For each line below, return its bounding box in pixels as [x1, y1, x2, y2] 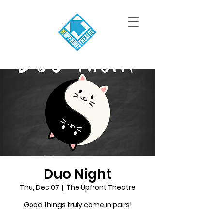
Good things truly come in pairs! [23, 200, 132, 210]
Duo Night [43, 165, 112, 184]
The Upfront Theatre [66, 183, 136, 192]
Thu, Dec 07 [19, 183, 59, 192]
